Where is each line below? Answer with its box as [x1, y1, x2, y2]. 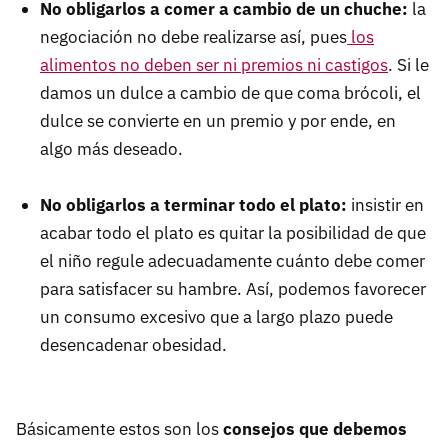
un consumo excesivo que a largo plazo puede [40, 305, 393, 328]
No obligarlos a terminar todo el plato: [40, 193, 351, 216]
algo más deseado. [40, 137, 183, 160]
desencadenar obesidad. [40, 333, 227, 356]
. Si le [388, 53, 429, 76]
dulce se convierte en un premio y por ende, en [40, 109, 396, 132]
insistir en [351, 193, 424, 216]
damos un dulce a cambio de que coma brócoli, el [40, 81, 421, 104]
